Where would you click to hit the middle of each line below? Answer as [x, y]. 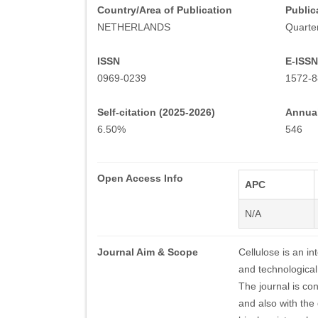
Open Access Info [140, 178]
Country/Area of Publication [165, 10]
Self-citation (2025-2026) [156, 112]
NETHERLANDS [134, 27]
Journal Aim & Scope [148, 252]
